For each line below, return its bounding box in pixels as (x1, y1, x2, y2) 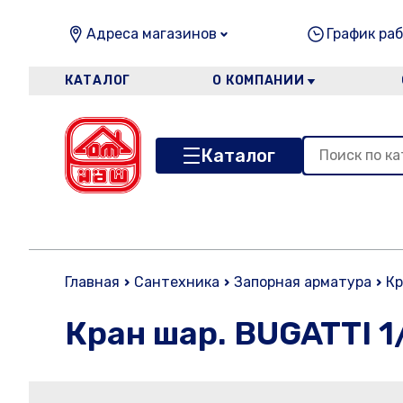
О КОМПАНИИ (212, 73, 305, 88)
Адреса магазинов (86, 25, 217, 42)
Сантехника (134, 273, 219, 291)
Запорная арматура (234, 273, 372, 291)
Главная (65, 273, 120, 291)
